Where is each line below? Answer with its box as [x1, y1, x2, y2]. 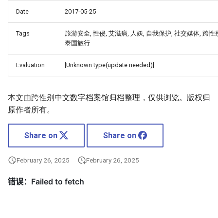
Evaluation [16, 61, 45, 69]
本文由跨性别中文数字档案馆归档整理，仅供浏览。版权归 [8, 93, 210, 102]
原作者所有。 [8, 105, 54, 114]
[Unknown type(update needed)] [65, 61, 154, 69]
